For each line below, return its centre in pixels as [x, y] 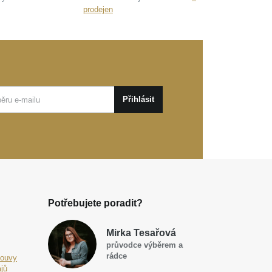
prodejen [98, 10]
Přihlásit [138, 100]
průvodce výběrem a [144, 245]
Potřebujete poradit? [95, 203]
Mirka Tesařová [141, 233]
